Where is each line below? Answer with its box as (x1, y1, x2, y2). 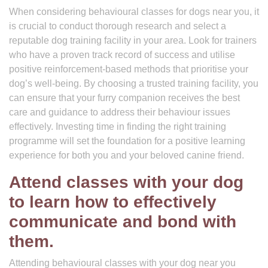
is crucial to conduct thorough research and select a (9, 21, 226, 31)
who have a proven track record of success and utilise (9, 50, 235, 60)
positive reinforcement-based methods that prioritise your (9, 64, 248, 74)
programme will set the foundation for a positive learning (9, 136, 245, 146)
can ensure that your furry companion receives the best (9, 93, 240, 103)
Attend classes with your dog (9, 173, 243, 191)
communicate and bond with (9, 212, 236, 231)
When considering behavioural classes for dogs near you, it (9, 7, 259, 17)
